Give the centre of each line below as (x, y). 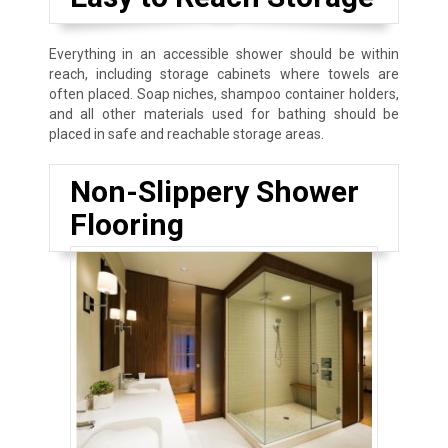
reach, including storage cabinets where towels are (224, 74)
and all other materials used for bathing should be (224, 114)
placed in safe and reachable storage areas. (186, 134)
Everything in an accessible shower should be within (224, 54)
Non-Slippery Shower (214, 192)
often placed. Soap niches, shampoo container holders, (224, 94)
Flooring (126, 225)
